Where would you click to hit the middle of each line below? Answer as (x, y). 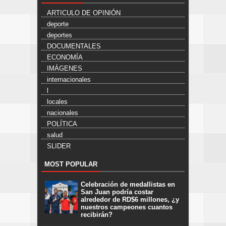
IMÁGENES (65, 69)
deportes (60, 35)
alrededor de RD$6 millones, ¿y (130, 199)
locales (57, 102)
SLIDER (59, 146)
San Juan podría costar (117, 192)
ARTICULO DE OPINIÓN (84, 13)
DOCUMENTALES (74, 46)
